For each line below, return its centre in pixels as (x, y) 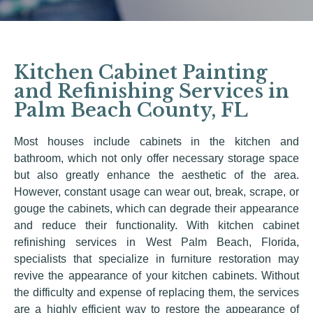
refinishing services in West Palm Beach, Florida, (156, 242)
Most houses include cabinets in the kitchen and (156, 141)
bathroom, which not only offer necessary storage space (156, 158)
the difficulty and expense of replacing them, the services (156, 292)
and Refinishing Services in (152, 91)
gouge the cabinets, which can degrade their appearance (156, 209)
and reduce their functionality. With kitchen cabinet (156, 225)
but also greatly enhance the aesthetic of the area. (156, 175)
